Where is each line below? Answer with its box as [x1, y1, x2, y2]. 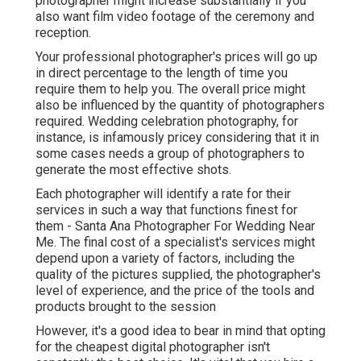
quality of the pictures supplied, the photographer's [35, 267, 321, 283]
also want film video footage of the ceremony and [35, 9, 314, 25]
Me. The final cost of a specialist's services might [35, 234, 315, 251]
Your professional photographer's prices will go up [35, 49, 317, 65]
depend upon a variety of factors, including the [35, 251, 295, 267]
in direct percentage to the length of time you [35, 65, 288, 81]
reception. [35, 25, 91, 41]
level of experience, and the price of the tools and [35, 283, 314, 299]
